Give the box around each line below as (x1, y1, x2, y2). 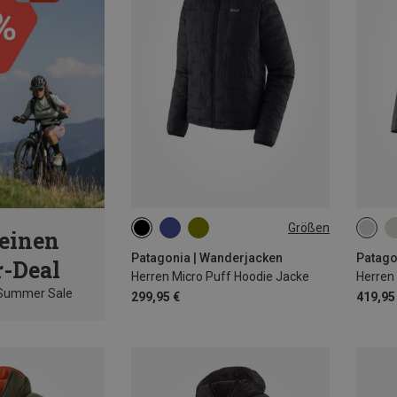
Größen (288, 220, 330, 235)
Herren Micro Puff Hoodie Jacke (130, 269, 309, 284)
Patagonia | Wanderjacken (130, 251, 283, 266)
